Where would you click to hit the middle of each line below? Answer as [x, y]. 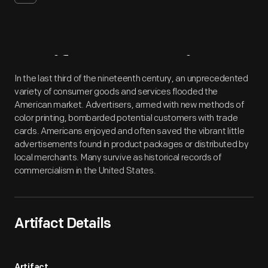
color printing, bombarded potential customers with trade [126, 118]
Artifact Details [63, 224]
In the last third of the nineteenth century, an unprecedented [131, 79]
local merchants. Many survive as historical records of [118, 158]
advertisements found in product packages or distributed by [132, 144]
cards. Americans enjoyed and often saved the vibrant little [130, 131]
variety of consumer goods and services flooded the [116, 92]
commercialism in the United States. [85, 171]
